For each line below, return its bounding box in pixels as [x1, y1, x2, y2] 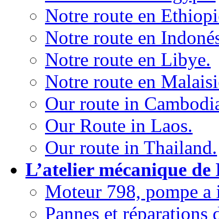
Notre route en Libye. [45, 49, 211, 70]
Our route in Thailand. [45, 137, 217, 158]
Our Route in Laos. [45, 115, 193, 136]
